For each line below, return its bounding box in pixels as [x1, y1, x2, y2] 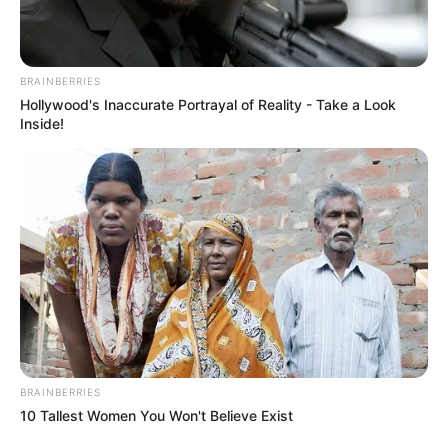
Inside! [20, 115, 64, 133]
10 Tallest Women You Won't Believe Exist [20, 406, 293, 424]
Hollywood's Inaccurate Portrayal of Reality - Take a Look [20, 96, 396, 114]
